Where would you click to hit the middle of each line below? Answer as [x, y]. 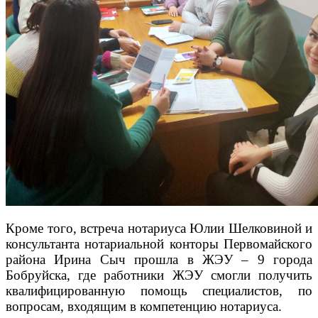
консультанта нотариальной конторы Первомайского [159, 244]
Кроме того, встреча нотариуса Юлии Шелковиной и [159, 229]
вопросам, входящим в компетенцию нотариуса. [144, 307]
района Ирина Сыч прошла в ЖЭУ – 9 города [159, 260]
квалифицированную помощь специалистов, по [159, 291]
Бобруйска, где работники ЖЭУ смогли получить [159, 275]
